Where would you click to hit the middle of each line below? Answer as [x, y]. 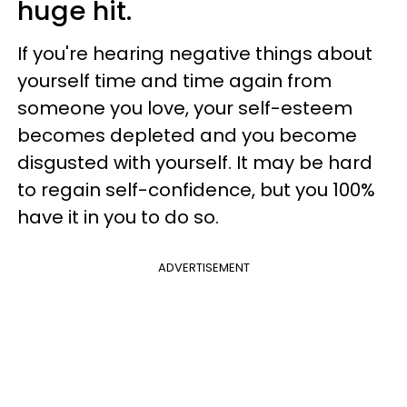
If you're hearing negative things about [195, 53]
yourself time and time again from [174, 80]
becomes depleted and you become [187, 135]
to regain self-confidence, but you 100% [196, 189]
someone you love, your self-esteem [185, 108]
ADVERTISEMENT [203, 267]
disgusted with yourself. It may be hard [195, 162]
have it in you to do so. [118, 217]
